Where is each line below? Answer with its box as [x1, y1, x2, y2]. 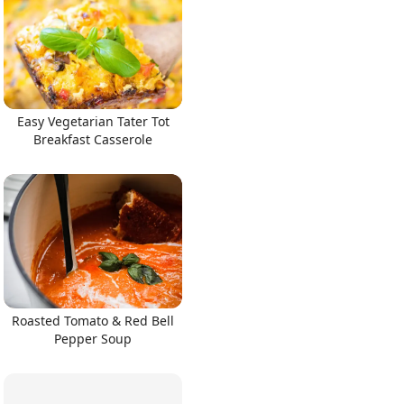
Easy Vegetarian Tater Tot [16, 113, 170, 130]
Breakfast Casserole [33, 131, 152, 148]
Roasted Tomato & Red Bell [12, 311, 174, 329]
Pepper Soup [54, 329, 132, 347]
